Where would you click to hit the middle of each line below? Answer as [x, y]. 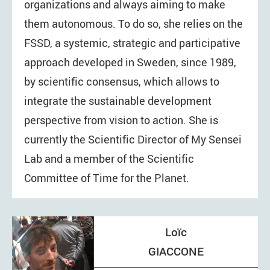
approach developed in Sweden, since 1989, [130, 62]
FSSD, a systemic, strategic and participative [132, 43]
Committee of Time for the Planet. [107, 178]
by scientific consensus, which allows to [122, 82]
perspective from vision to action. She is [121, 120]
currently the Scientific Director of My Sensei [133, 140]
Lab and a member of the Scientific [109, 159]
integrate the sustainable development [118, 101]
